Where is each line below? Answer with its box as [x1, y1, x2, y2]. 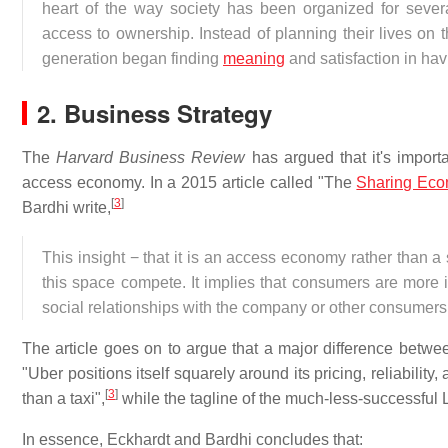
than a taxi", [22, 390, 105, 407]
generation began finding [42, 50, 223, 67]
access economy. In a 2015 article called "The [22, 174, 357, 191]
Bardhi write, [22, 199, 111, 216]
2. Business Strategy [37, 96, 272, 130]
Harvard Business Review [56, 149, 246, 166]
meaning [223, 50, 285, 67]
